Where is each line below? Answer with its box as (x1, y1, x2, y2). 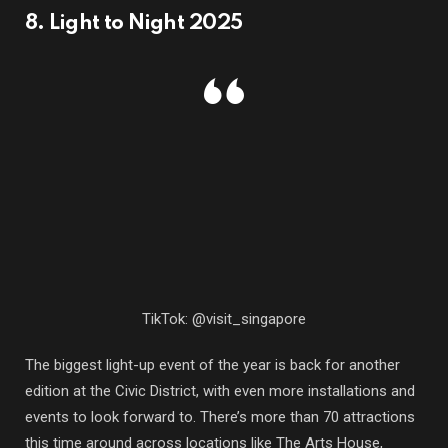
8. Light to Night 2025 (25, 12, 243, 34)
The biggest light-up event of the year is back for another (25, 355, 400, 374)
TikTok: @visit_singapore (142, 309, 306, 328)
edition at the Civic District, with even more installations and (25, 381, 415, 400)
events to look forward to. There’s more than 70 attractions (25, 407, 415, 426)
